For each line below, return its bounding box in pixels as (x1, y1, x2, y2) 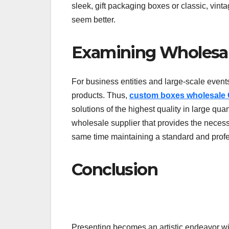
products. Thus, (72, 90, 129, 100)
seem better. (72, 15, 116, 25)
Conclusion (72, 159, 162, 179)
